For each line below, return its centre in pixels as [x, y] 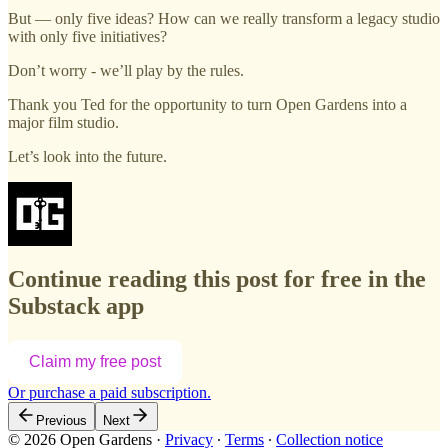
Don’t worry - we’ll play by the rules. [126, 70]
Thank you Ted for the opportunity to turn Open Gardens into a [207, 104]
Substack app [76, 305]
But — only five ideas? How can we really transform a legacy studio [224, 18]
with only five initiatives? [87, 36]
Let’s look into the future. [87, 156]
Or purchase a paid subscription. [109, 392]
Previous [61, 420]
